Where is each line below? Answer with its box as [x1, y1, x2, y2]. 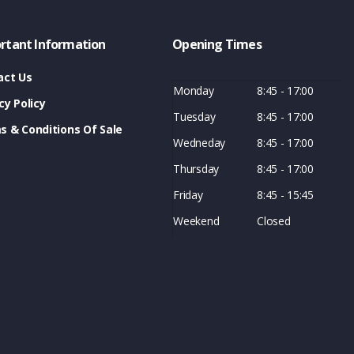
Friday [173, 187, 203, 203]
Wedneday [173, 135, 225, 151]
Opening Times [172, 36, 262, 54]
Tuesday [173, 109, 216, 125]
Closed [257, 213, 291, 229]
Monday [173, 83, 214, 99]
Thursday [173, 161, 219, 177]
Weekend [173, 213, 220, 229]
